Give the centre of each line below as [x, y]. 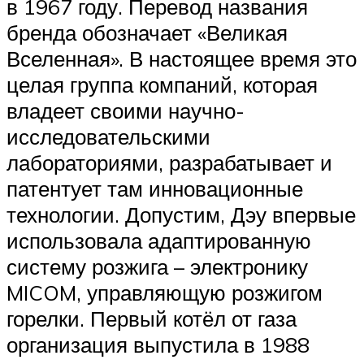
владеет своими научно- [126, 111]
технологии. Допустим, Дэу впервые [181, 215]
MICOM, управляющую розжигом [165, 293]
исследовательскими [108, 137]
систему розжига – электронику [157, 267]
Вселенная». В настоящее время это [182, 59]
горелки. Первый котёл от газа [152, 319]
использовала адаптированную [159, 241]
